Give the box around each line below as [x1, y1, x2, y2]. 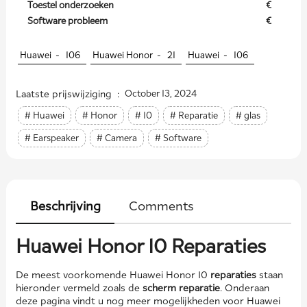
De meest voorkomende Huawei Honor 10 [15, 269, 210, 281]
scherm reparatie [142, 282, 220, 294]
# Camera [96, 132, 137, 144]
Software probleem [27, 15, 108, 27]
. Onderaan [219, 282, 269, 294]
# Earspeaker [24, 132, 79, 144]
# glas [235, 110, 260, 121]
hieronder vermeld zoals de [15, 282, 143, 294]
